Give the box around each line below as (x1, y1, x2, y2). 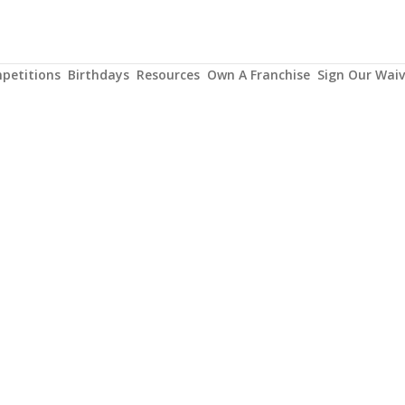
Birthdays (68, 65, 129, 83)
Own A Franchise (207, 65, 310, 83)
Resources (137, 65, 200, 83)
